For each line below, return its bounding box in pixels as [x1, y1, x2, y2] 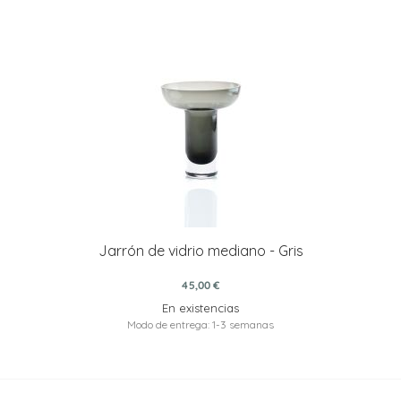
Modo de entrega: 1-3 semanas [127, 317, 274, 331]
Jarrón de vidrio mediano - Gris [98, 241, 303, 260]
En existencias [162, 300, 239, 315]
